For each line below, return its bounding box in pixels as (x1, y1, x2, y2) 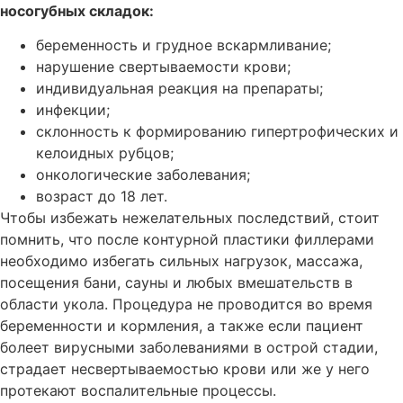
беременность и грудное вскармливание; (36, 36, 331, 55)
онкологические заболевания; (36, 166, 250, 184)
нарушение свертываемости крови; (36, 58, 291, 76)
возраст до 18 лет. (36, 187, 167, 206)
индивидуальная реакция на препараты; (36, 79, 323, 98)
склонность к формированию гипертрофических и (36, 122, 399, 141)
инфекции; (36, 101, 110, 120)
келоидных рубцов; (36, 144, 174, 163)
